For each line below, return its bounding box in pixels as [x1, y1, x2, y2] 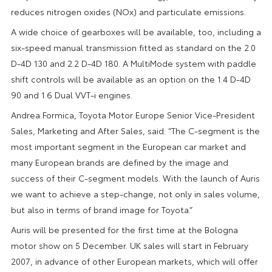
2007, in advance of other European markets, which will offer [10, 254, 258, 267]
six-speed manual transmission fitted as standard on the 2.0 [10, 41, 256, 53]
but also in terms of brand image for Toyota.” [10, 203, 192, 216]
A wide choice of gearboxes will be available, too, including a [10, 25, 261, 38]
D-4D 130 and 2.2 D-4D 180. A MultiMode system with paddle [10, 56, 256, 69]
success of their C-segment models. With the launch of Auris [10, 171, 260, 184]
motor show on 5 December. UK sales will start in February [10, 239, 248, 251]
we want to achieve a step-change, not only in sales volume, [10, 187, 260, 200]
